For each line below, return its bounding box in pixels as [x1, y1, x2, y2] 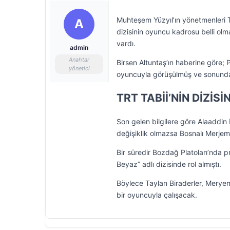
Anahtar [69, 56, 89, 63]
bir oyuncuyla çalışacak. [117, 190, 197, 199]
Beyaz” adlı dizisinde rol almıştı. [117, 160, 221, 168]
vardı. [117, 39, 136, 48]
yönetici [68, 65, 90, 72]
